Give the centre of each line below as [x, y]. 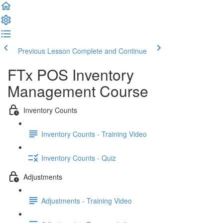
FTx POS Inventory [71, 74]
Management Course [78, 91]
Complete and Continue [110, 51]
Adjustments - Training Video [87, 200]
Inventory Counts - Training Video [94, 134]
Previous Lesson [44, 51]
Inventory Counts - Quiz [79, 158]
